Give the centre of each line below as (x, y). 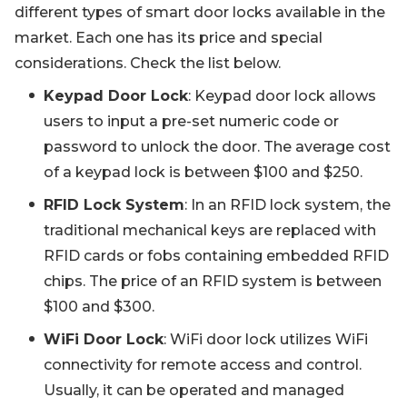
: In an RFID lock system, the (288, 205)
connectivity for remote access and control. (203, 365)
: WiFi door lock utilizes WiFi (266, 339)
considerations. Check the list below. (148, 63)
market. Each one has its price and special (169, 38)
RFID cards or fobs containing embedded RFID (216, 256)
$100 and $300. (99, 307)
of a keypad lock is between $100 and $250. (203, 172)
